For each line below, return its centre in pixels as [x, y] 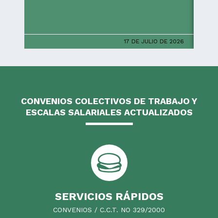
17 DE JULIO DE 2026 [154, 41]
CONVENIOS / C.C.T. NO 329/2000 [109, 209]
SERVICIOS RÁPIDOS [109, 196]
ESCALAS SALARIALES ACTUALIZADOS [109, 112]
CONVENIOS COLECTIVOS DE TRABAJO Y [109, 101]
